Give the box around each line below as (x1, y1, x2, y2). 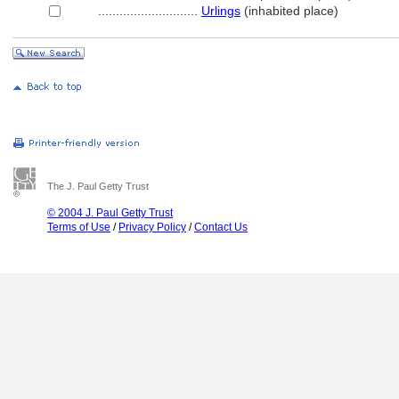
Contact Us (194, 221, 248, 233)
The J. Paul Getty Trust (47, 181, 149, 191)
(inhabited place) (240, 4, 338, 18)
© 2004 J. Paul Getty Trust (47, 207, 173, 219)
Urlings (201, 4, 240, 18)
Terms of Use (47, 221, 110, 233)
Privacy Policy (118, 221, 186, 233)
